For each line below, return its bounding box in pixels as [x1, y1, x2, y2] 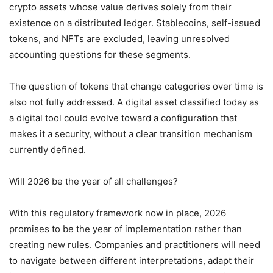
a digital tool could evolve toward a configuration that [9, 112, 237, 124]
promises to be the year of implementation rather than [9, 222, 242, 235]
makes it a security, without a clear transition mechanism [9, 127, 252, 140]
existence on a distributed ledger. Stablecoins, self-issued [9, 16, 260, 29]
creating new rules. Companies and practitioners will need [9, 238, 260, 250]
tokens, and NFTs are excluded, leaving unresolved [9, 32, 230, 44]
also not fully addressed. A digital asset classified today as [9, 96, 259, 108]
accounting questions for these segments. [9, 48, 191, 60]
